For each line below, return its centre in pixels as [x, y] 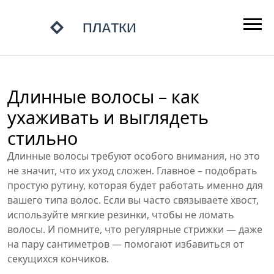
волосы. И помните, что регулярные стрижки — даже [135, 229]
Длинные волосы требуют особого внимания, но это [134, 156]
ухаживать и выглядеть [108, 117]
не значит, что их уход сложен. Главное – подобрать [132, 171]
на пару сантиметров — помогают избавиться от [126, 244]
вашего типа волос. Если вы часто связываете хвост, [133, 200]
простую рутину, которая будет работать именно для [135, 185]
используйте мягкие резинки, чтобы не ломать [121, 215]
